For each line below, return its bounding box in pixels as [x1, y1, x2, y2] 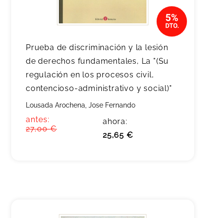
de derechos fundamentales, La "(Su [26, 56, 169, 66]
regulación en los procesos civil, [26, 70, 154, 79]
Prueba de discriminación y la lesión [26, 43, 168, 52]
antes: [26, 115, 50, 124]
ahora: [103, 117, 127, 126]
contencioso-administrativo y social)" [26, 84, 172, 93]
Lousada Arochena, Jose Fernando [26, 101, 135, 109]
